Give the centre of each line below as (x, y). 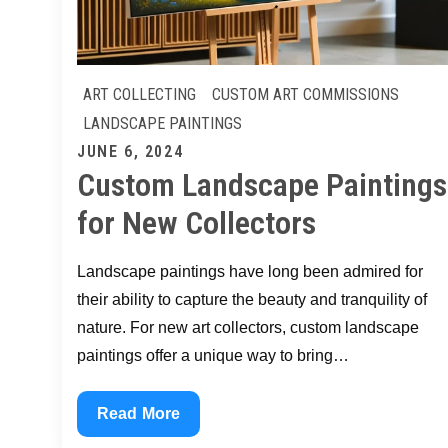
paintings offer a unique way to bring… (213, 356)
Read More (139, 414)
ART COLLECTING (139, 94)
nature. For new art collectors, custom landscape (248, 328)
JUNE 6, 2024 (130, 152)
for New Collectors (196, 223)
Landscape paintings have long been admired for (250, 272)
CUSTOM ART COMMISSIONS (305, 94)
